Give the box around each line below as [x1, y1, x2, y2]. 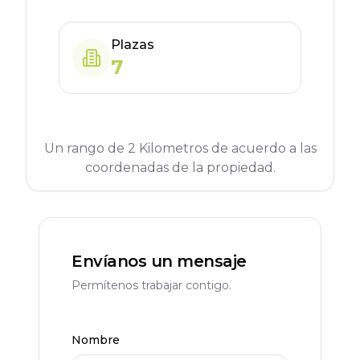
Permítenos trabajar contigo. [72, 278, 231, 292]
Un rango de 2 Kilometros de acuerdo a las [43, 141, 317, 156]
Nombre [72, 333, 120, 347]
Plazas [111, 37, 154, 52]
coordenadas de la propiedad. [84, 160, 276, 175]
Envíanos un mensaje [72, 252, 247, 271]
